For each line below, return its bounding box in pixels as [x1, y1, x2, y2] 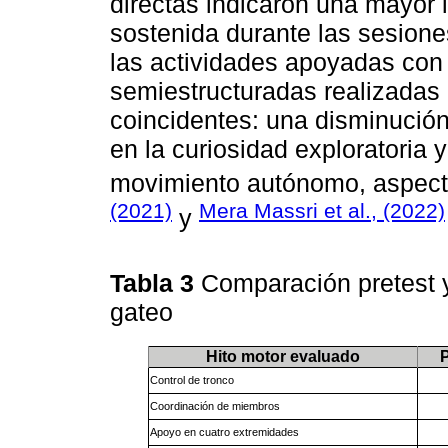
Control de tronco [149, 373, 234, 386]
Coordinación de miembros [149, 399, 280, 412]
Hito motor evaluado [205, 347, 360, 365]
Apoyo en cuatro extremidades [149, 425, 299, 438]
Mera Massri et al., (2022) [199, 198, 445, 222]
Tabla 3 [110, 269, 201, 298]
